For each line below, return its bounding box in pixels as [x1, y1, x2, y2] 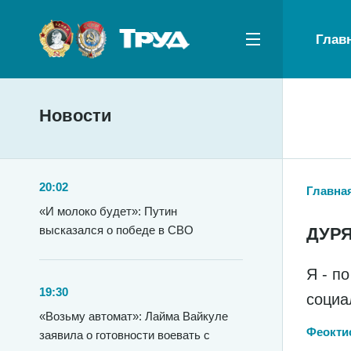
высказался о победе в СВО [39, 223, 194, 237]
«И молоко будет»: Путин [39, 204, 177, 218]
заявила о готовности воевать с [39, 328, 210, 342]
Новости [39, 106, 112, 125]
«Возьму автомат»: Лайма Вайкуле [39, 309, 228, 323]
